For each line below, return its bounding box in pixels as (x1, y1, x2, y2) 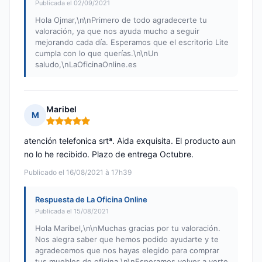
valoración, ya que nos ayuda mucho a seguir (35, 26, 199, 36)
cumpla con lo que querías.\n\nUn (35, 49, 158, 58)
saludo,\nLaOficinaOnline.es (35, 60, 137, 70)
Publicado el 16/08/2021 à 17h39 (24, 168, 132, 177)
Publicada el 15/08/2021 (35, 207, 109, 216)
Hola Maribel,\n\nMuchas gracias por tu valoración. (35, 223, 220, 233)
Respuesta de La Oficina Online (35, 195, 147, 205)
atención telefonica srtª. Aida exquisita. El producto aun (24, 136, 236, 146)
